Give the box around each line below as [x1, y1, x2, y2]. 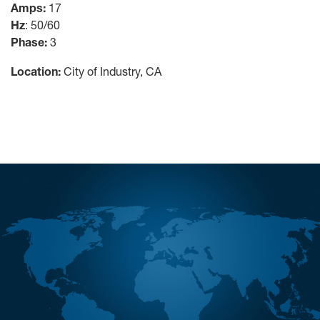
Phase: [11, 34, 47, 49]
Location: [11, 64, 61, 78]
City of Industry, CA [61, 64, 161, 78]
